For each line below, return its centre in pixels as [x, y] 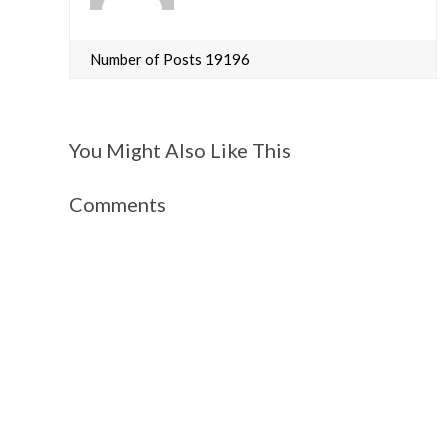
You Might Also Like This [180, 150]
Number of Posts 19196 [170, 59]
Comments [118, 204]
